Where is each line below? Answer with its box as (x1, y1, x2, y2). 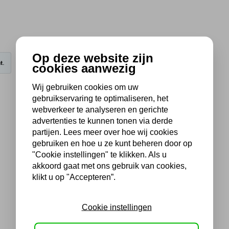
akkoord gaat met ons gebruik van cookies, (32, 161, 187, 170)
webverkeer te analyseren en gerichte (32, 105, 168, 114)
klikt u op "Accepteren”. (32, 172, 116, 181)
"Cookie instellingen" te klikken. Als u (32, 150, 167, 159)
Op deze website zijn (32, 51, 153, 65)
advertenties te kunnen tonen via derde (32, 116, 173, 125)
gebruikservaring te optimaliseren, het (32, 94, 168, 103)
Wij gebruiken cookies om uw (32, 82, 139, 91)
